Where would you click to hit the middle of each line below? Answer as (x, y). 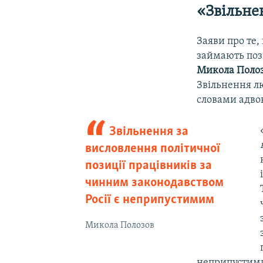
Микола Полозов (119, 226)
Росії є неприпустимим (149, 200)
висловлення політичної (152, 149)
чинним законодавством (154, 183)
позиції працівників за (148, 166)
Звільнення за (149, 132)
